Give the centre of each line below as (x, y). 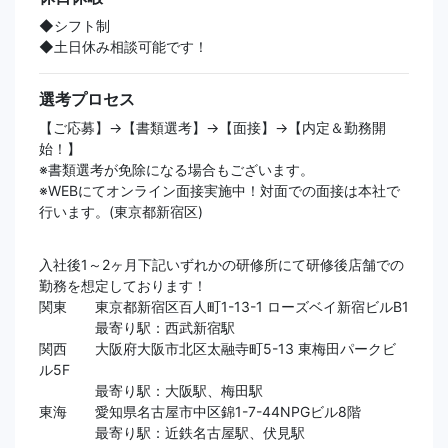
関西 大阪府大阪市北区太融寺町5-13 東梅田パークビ (217, 349)
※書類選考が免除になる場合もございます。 (176, 170)
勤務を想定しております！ (123, 286)
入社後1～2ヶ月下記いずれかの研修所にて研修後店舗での (221, 265)
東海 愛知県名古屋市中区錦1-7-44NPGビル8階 (200, 412)
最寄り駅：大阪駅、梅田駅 (151, 391)
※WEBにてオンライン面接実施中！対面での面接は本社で (219, 191)
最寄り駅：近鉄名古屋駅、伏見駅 (172, 433)
